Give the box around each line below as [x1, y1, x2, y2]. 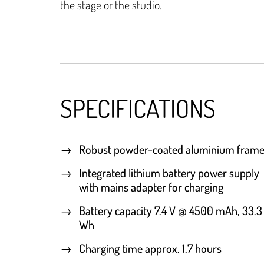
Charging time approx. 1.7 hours [79, 240, 222, 256]
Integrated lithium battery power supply [79, 165, 259, 181]
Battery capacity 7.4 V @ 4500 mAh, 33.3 [79, 203, 262, 219]
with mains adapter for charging [79, 179, 223, 195]
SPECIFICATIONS [60, 93, 216, 124]
